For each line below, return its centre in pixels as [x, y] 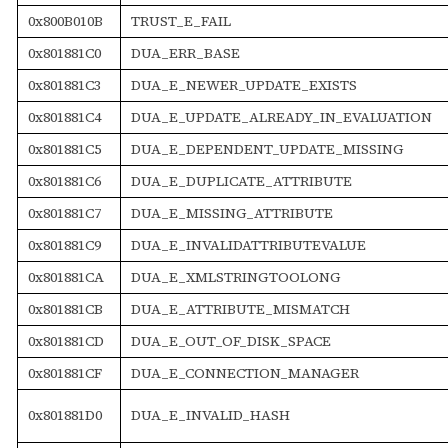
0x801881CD [65, 340]
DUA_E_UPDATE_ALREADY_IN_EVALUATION [281, 116]
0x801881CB [65, 308]
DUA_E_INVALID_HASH [210, 414]
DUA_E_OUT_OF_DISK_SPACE [230, 340]
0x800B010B [65, 20]
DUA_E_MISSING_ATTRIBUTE [231, 212]
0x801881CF [64, 372]
